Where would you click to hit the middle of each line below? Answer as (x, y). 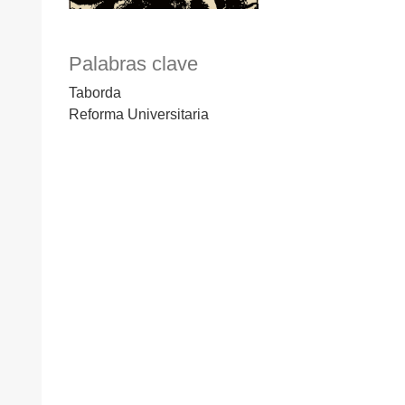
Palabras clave (133, 64)
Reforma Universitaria (139, 115)
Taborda (95, 93)
